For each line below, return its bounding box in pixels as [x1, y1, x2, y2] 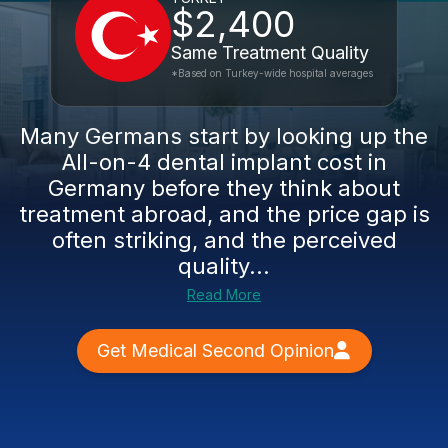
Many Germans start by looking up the [20, 123, 428, 149]
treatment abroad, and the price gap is [18, 201, 430, 227]
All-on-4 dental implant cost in [61, 149, 387, 175]
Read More [187, 286, 261, 303]
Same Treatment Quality [171, 42, 369, 63]
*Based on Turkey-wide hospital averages [171, 67, 373, 79]
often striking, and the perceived [51, 227, 397, 253]
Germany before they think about [48, 175, 400, 201]
